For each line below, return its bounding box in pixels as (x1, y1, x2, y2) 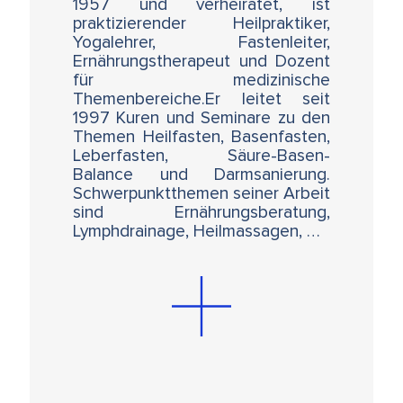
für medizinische (72, 72, 331, 90)
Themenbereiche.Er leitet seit (72, 91, 331, 109)
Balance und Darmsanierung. (72, 166, 331, 184)
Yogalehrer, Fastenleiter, (72, 34, 331, 52)
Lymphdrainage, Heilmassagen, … (72, 223, 320, 241)
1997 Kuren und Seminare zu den (72, 110, 331, 128)
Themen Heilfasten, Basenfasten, (72, 129, 331, 147)
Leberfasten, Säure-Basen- (72, 148, 331, 166)
